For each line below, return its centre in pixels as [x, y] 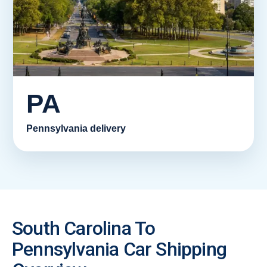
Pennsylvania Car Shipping [119, 249]
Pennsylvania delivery [76, 128]
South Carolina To [84, 228]
